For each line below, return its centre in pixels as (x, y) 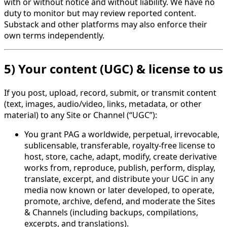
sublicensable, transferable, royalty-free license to (120, 145)
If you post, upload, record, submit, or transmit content (110, 92)
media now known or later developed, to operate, (119, 190)
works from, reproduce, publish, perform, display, (120, 167)
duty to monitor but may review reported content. (100, 13)
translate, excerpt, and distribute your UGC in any (119, 179)
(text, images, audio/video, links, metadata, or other (103, 104)
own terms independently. (54, 36)
